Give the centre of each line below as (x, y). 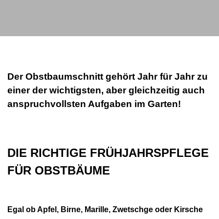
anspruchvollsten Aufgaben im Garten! (94, 104)
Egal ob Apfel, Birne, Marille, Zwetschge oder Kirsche (105, 210)
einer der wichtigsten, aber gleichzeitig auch (106, 90)
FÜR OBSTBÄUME (59, 171)
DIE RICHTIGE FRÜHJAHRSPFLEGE (108, 153)
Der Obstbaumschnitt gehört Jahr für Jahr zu (108, 76)
